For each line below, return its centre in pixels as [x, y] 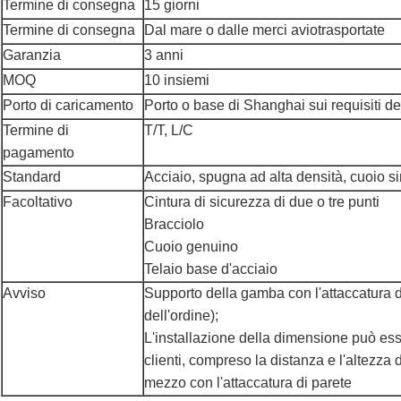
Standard [32, 177]
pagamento [38, 153]
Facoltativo [38, 202]
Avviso [24, 294]
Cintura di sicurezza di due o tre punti [262, 202]
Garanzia [32, 55]
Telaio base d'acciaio [211, 269]
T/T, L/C [169, 131]
